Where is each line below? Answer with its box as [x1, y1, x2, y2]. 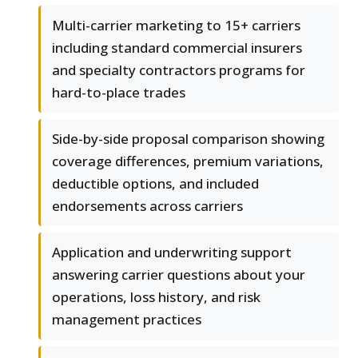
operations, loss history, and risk [52, 288, 261, 307]
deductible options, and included [52, 174, 259, 193]
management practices [52, 310, 201, 329]
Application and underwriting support [52, 243, 292, 262]
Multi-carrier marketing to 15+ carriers [52, 16, 300, 35]
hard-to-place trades [52, 83, 185, 102]
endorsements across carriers [52, 197, 243, 216]
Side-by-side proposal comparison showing [52, 129, 324, 149]
